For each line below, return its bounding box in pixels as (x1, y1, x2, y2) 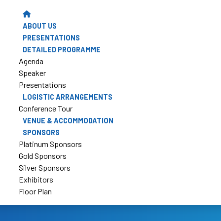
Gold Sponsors (19, 151, 67, 160)
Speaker (19, 68, 46, 77)
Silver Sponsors (19, 163, 71, 172)
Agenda (19, 56, 43, 66)
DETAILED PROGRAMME (23, 45, 101, 54)
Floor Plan (19, 186, 52, 196)
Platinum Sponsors (19, 139, 82, 148)
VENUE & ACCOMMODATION (23, 116, 113, 125)
